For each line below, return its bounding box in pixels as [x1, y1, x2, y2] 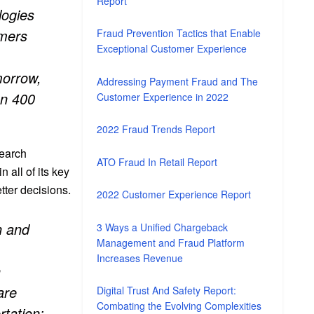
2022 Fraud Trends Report [97, 122, 216, 137]
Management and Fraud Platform [97, 235, 245, 250]
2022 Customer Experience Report [97, 187, 252, 202]
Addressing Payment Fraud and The [97, 74, 259, 88]
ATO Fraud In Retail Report [97, 154, 218, 169]
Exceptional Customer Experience [97, 41, 247, 56]
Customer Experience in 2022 [97, 89, 229, 104]
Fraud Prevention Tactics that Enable [97, 26, 261, 41]
